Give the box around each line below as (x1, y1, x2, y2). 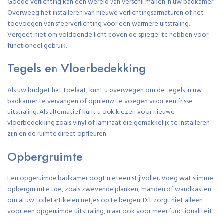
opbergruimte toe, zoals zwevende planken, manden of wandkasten (7, 183, 211, 195)
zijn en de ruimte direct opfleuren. (7, 128, 107, 140)
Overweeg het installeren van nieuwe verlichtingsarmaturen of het (7, 7, 204, 19)
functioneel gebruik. (7, 40, 67, 52)
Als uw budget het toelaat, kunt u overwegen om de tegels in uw (7, 84, 202, 96)
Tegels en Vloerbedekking (7, 59, 146, 77)
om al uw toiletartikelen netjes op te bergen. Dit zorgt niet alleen (7, 194, 203, 206)
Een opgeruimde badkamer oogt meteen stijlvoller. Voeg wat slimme (7, 172, 213, 184)
